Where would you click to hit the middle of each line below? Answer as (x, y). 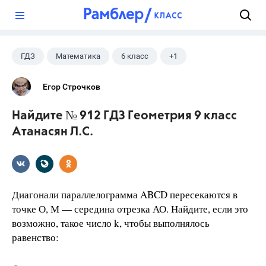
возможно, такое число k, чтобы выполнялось (111, 223)
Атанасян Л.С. (53, 132)
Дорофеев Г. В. (46, 79)
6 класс (135, 56)
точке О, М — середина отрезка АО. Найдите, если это (130, 209)
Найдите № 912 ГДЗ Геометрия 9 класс (124, 116)
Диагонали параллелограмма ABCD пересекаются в (125, 194)
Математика (78, 56)
